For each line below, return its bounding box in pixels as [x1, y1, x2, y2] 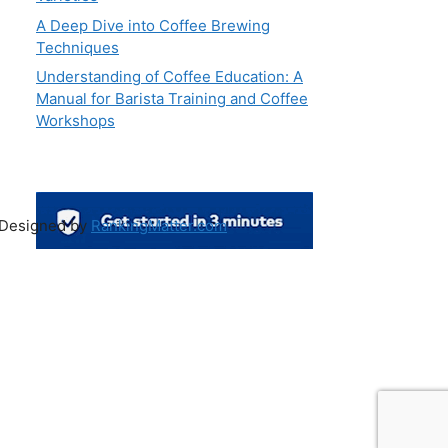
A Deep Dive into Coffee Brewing [36, 15, 270, 35]
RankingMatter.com [91, 216, 227, 236]
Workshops [36, 111, 115, 131]
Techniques [36, 37, 119, 57]
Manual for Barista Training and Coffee [36, 89, 308, 109]
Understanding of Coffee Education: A [36, 67, 303, 87]
